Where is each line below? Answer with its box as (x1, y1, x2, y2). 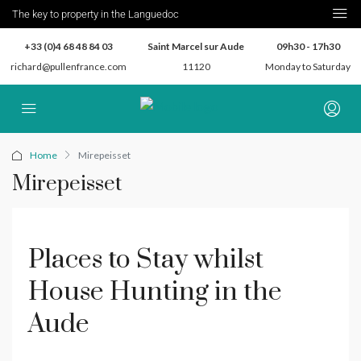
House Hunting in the (28, 276, 282, 309)
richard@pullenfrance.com (10, 60, 127, 73)
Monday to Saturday (265, 60, 351, 73)
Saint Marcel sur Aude (147, 40, 244, 52)
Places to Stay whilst (28, 243, 263, 276)
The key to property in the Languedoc (12, 8, 179, 20)
